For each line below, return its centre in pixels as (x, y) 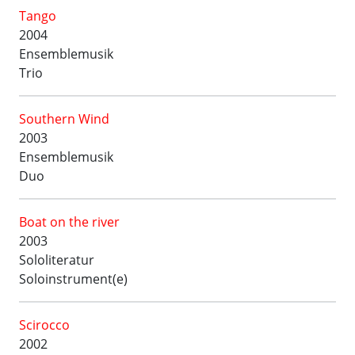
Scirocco (44, 325)
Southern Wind (64, 119)
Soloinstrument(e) (73, 279)
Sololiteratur (57, 260)
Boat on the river (69, 222)
